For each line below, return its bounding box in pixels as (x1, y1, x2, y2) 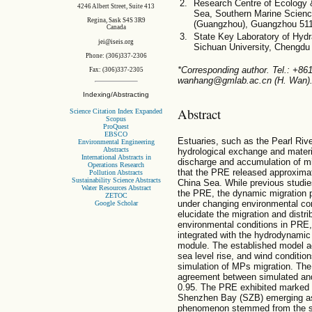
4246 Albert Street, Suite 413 (77, 2, 155, 10)
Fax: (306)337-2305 (88, 66, 143, 74)
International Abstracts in (81, 153, 151, 161)
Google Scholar (94, 198, 138, 207)
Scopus (106, 114, 127, 123)
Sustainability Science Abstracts (71, 175, 161, 184)
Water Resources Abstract (81, 183, 151, 192)
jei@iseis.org (98, 38, 134, 45)
